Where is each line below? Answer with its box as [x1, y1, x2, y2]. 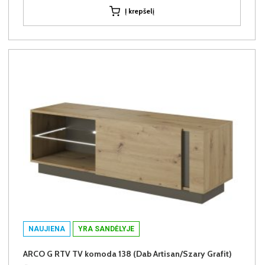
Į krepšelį [125, 6, 154, 15]
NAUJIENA [28, 224, 65, 233]
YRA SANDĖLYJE [78, 224, 134, 233]
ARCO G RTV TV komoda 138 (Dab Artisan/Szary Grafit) [23, 248, 232, 259]
